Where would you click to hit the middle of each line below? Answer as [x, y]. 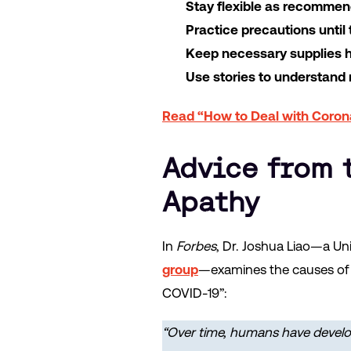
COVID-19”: [195, 293]
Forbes [196, 246]
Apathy [211, 201]
